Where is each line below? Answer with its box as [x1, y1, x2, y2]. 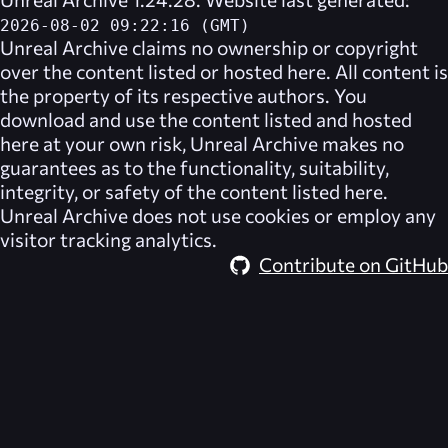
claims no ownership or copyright [128, 34, 418, 59]
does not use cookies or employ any [128, 202, 436, 227]
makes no [318, 130, 404, 155]
